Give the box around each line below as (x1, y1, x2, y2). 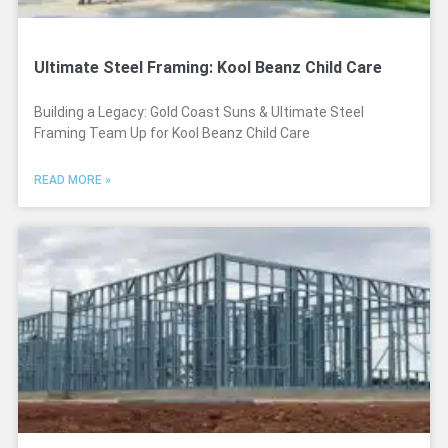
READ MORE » (34, 173, 111, 187)
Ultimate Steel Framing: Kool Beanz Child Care (34, 58, 382, 77)
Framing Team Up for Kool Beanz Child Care (34, 125, 310, 141)
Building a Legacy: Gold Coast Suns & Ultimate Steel (34, 104, 364, 120)
